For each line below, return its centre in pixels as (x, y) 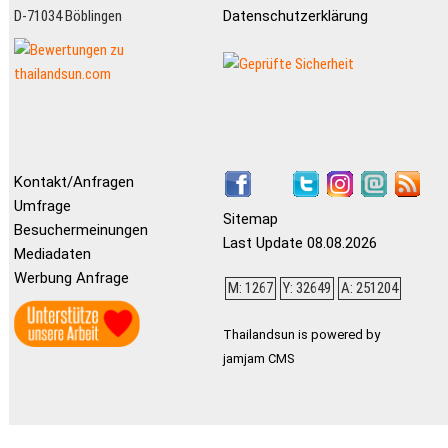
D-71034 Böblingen (67, 15)
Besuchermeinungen (80, 230)
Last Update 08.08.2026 (299, 243)
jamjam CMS (258, 359)
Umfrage (42, 206)
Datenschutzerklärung (295, 15)
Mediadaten (52, 254)
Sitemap (250, 219)
